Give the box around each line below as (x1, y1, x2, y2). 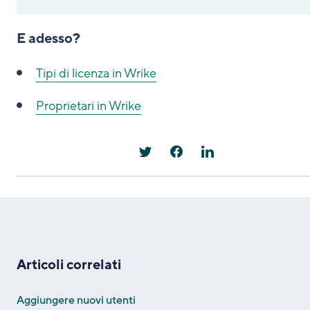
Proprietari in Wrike (36, 97, 141, 114)
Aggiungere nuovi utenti (17, 292, 136, 308)
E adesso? (17, 29, 80, 48)
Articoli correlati (17, 255, 121, 274)
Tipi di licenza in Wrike (36, 64, 156, 82)
